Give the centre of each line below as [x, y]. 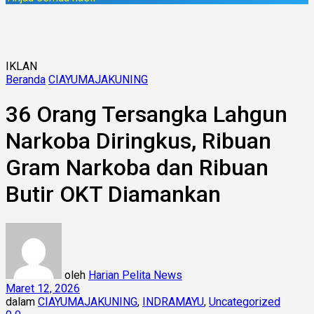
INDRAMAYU [173, 301]
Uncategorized [245, 301]
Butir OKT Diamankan [113, 194]
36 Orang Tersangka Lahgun [146, 115]
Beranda [26, 80]
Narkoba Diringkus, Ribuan [138, 141]
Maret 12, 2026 [43, 288]
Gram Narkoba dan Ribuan [137, 168]
